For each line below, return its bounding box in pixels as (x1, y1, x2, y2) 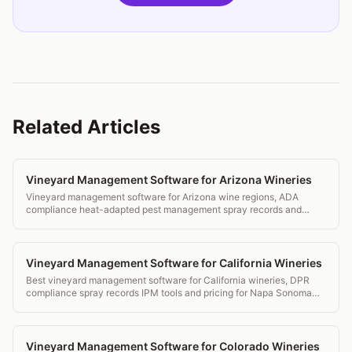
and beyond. (26, 299, 80, 311)
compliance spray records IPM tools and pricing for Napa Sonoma (26, 286, 312, 299)
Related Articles (13, 115, 160, 138)
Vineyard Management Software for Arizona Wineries (26, 172, 312, 186)
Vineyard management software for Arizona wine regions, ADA (26, 190, 299, 203)
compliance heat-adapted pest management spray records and (26, 203, 302, 215)
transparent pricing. (26, 215, 111, 228)
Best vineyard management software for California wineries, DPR (26, 273, 310, 286)
